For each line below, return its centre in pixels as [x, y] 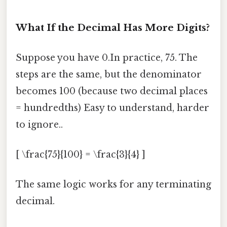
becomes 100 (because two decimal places [112, 91]
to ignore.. [39, 124]
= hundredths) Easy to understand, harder [112, 108]
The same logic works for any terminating [113, 185]
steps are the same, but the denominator [109, 74]
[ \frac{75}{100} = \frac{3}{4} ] [81, 155]
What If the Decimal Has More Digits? [113, 27]
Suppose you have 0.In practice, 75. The [107, 58]
